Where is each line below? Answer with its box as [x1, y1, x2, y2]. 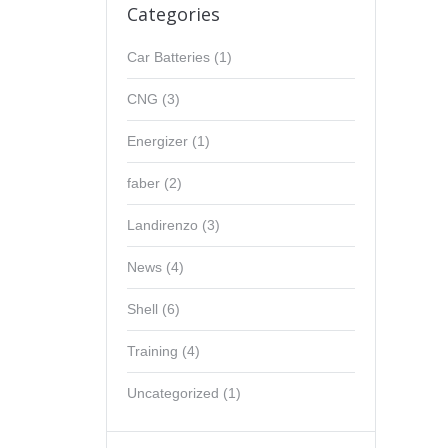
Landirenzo [127, 217, 198, 233]
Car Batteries [127, 49, 210, 65]
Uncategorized [127, 385, 219, 401]
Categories [127, 2, 220, 26]
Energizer [127, 133, 188, 149]
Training [127, 343, 178, 359]
